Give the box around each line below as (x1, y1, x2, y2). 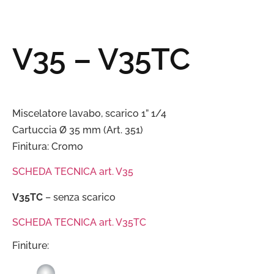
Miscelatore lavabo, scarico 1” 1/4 (12, 108, 166, 120)
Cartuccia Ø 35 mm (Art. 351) (12, 124, 143, 136)
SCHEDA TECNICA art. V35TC (12, 217, 146, 229)
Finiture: (12, 239, 49, 251)
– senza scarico (43, 191, 116, 203)
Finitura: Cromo (12, 141, 83, 153)
